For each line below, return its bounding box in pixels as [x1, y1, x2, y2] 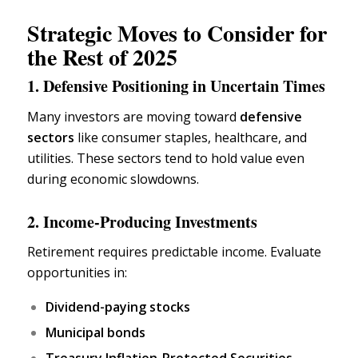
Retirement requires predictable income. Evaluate [26, 243, 321, 261]
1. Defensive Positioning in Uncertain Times [26, 74, 325, 98]
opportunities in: [26, 264, 127, 282]
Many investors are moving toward [26, 107, 240, 125]
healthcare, [213, 128, 281, 146]
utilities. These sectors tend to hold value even [26, 149, 304, 167]
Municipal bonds [45, 324, 145, 342]
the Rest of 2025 [26, 41, 177, 74]
